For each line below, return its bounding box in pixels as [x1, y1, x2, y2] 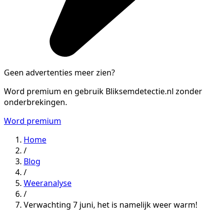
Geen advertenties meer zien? [4, 67, 115, 78]
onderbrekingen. [4, 96, 67, 108]
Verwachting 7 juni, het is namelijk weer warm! [24, 199, 197, 210]
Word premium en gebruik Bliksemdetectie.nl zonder [4, 85, 202, 97]
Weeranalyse [24, 177, 72, 188]
